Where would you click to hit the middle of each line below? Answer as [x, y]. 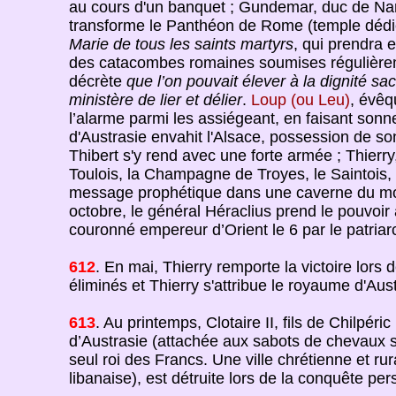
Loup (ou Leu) [300, 100]
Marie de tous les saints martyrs [181, 44]
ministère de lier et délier [155, 100]
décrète [97, 81]
